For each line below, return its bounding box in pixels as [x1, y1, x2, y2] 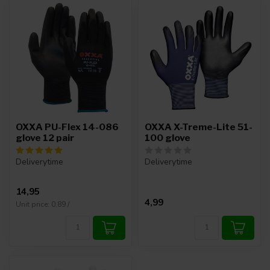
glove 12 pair [16, 132, 74, 143]
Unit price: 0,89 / [16, 199, 69, 209]
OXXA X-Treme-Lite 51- [145, 121, 253, 133]
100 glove [145, 132, 190, 143]
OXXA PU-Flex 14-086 [16, 121, 119, 133]
